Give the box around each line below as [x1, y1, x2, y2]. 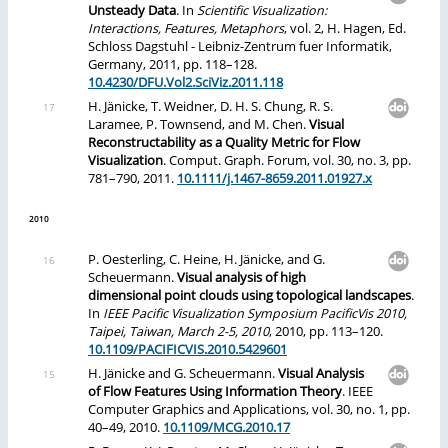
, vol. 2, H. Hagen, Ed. [284, 19, 406, 37]
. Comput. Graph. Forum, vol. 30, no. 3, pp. [163, 151, 411, 169]
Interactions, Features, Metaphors [88, 19, 284, 37]
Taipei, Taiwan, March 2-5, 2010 [88, 323, 269, 341]
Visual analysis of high [177, 269, 306, 287]
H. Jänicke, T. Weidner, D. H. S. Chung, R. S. [88, 97, 333, 115]
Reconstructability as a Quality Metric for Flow [88, 133, 360, 151]
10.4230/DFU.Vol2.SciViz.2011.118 [88, 73, 283, 91]
